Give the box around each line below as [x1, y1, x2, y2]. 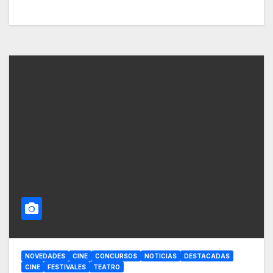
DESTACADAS [184, 252, 230, 260]
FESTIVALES [48, 263, 86, 271]
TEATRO [93, 263, 120, 271]
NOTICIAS [144, 252, 177, 260]
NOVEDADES [25, 252, 65, 260]
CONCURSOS [95, 252, 137, 260]
